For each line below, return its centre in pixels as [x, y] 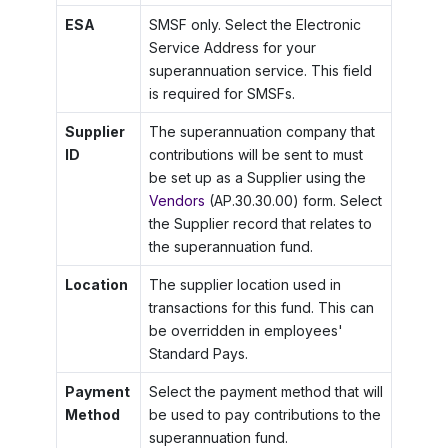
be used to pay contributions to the [264, 415]
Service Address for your [232, 48]
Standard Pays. [198, 354]
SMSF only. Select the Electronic [254, 25]
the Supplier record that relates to [260, 224]
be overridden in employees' [245, 331]
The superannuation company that [261, 132]
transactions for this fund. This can [261, 308]
